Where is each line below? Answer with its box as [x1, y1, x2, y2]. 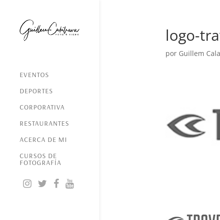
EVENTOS [20, 70, 49, 80]
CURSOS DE [20, 151, 57, 161]
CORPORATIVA [20, 103, 65, 112]
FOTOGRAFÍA [20, 158, 61, 167]
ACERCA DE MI [20, 135, 67, 144]
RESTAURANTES [20, 119, 69, 128]
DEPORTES [20, 86, 53, 96]
